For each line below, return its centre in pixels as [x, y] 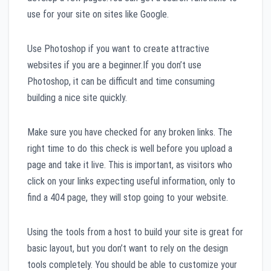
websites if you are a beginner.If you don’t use [114, 65]
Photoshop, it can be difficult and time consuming [121, 81]
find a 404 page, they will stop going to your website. [128, 197]
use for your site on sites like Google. [98, 14]
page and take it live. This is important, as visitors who [130, 165]
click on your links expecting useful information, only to [131, 181]
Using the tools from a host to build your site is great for [135, 232]
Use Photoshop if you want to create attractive [118, 48]
